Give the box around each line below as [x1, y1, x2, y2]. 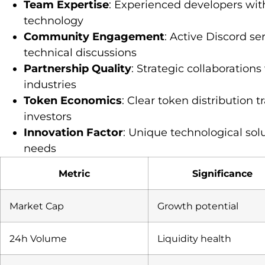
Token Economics [24, 93, 122, 107]
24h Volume [9, 232, 67, 244]
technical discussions [24, 46, 137, 59]
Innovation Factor [24, 125, 123, 139]
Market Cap [9, 199, 64, 212]
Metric [59, 167, 90, 179]
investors [24, 109, 72, 123]
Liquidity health [157, 232, 231, 244]
